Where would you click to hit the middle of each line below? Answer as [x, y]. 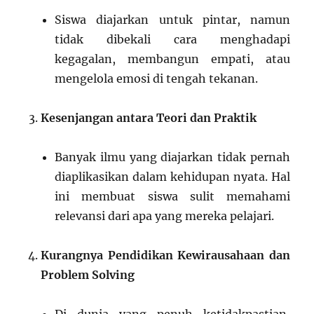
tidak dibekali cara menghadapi [172, 39]
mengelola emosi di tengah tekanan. [157, 78]
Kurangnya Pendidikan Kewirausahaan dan [165, 255]
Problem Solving [88, 275]
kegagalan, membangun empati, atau [172, 59]
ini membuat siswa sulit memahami [172, 196]
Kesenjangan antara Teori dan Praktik [149, 118]
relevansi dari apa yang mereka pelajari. [165, 216]
